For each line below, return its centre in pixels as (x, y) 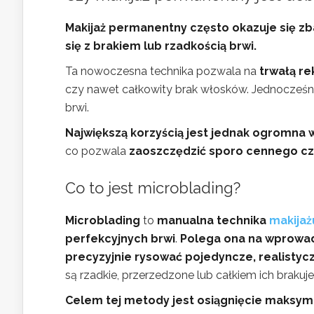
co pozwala (97, 151)
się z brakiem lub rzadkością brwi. (161, 46)
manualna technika (213, 220)
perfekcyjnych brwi (120, 239)
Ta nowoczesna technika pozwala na (162, 71)
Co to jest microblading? (153, 188)
